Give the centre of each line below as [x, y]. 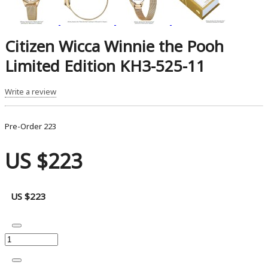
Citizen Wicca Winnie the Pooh [114, 46]
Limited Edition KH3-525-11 [105, 66]
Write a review [31, 91]
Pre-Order [24, 126]
